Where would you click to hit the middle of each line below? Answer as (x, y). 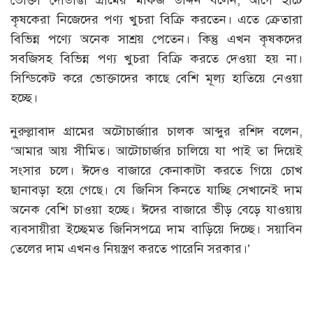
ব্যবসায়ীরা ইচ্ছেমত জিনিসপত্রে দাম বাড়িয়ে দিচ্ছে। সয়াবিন (156, 229)
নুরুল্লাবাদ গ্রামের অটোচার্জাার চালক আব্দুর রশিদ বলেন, (156, 131)
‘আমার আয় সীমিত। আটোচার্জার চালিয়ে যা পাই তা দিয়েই (156, 151)
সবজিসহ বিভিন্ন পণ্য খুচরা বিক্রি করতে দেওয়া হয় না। (156, 58)
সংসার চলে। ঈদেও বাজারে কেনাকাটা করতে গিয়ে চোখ (156, 170)
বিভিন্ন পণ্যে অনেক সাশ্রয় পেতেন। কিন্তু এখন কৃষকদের (156, 39)
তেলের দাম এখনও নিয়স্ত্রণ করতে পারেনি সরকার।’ (130, 248)
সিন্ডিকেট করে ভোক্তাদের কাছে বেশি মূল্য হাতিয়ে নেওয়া (156, 78)
